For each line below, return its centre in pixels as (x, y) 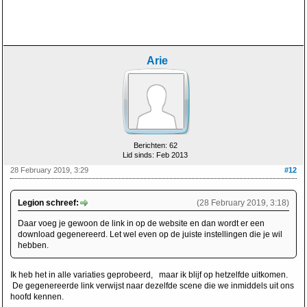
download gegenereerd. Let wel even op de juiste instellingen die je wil (150, 234)
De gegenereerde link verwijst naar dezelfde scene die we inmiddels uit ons (152, 286)
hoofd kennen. (37, 297)
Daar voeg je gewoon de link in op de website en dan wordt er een (141, 223)
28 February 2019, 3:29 (49, 170)
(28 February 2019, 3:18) (243, 203)
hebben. (33, 245)
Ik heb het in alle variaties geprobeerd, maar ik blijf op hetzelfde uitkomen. (150, 275)
